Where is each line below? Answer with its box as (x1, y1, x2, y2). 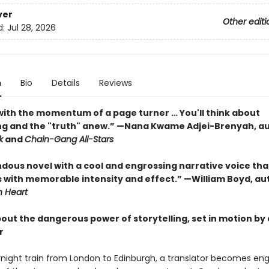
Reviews (98, 77, 132, 89)
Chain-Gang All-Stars (24, 133, 113, 145)
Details (51, 77, 80, 89)
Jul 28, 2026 (7, 22, 56, 34)
